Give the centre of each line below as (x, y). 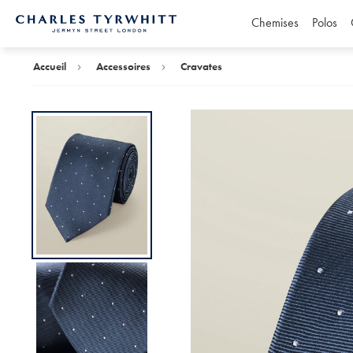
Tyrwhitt (26, 61)
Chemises (275, 22)
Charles (27, 50)
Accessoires (123, 66)
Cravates (201, 66)
